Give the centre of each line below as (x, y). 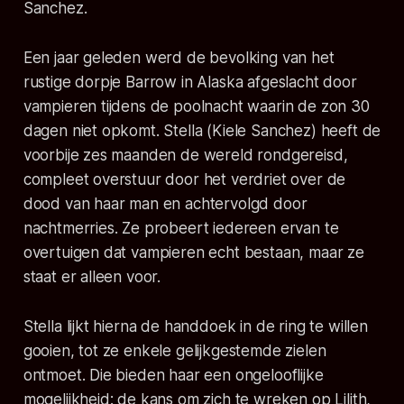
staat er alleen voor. (92, 277)
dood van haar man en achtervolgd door (165, 204)
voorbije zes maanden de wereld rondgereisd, (185, 156)
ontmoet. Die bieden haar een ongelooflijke (173, 376)
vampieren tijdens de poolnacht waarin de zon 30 (196, 107)
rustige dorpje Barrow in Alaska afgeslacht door (190, 83)
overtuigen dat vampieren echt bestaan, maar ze (193, 253)
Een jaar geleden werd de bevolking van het (179, 58)
